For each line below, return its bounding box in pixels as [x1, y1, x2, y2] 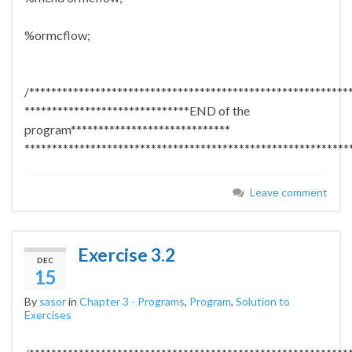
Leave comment [250, 185, 328, 200]
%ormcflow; [24, 27, 90, 43]
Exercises [24, 308, 71, 322]
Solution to [236, 295, 290, 309]
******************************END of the [24, 103, 250, 119]
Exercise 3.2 [78, 244, 175, 266]
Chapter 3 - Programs [79, 295, 185, 309]
